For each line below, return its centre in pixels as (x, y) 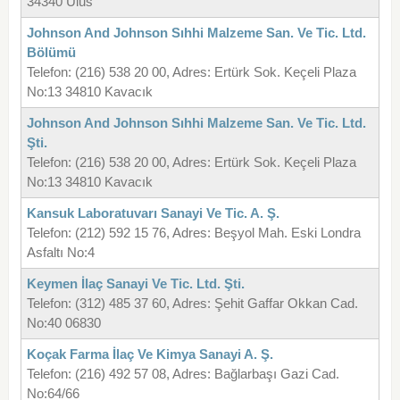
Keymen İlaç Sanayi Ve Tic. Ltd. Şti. (135, 284)
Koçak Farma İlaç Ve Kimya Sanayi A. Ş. (150, 354)
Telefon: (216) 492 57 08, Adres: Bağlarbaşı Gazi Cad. (183, 374)
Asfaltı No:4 (60, 253)
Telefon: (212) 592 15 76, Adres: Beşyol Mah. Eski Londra (193, 233)
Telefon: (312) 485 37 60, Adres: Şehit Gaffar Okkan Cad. (192, 304)
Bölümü (51, 53)
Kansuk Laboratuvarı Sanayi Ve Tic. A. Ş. (153, 213)
